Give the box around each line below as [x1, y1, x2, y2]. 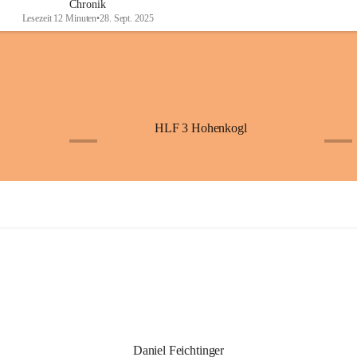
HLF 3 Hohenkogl [155, 121, 247, 135]
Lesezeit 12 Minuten [22, 13, 97, 24]
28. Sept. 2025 [100, 13, 154, 24]
